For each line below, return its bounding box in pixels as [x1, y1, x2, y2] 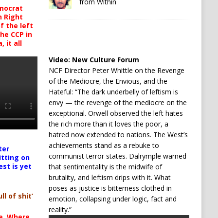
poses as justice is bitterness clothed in [48, 183, 172, 193]
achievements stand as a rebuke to [48, 141, 159, 150]
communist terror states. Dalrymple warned [48, 151, 186, 161]
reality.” [48, 205, 72, 214]
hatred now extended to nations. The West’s [48, 130, 188, 139]
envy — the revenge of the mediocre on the [48, 98, 187, 107]
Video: [48, 55, 72, 64]
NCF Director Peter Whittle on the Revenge [48, 66, 184, 75]
